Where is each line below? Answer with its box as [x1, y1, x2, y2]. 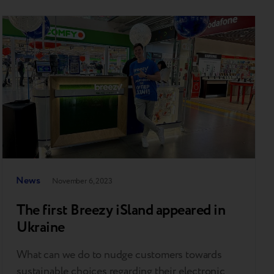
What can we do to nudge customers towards [17, 246, 222, 262]
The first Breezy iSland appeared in [17, 199, 226, 221]
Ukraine [17, 217, 65, 239]
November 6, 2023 [52, 175, 113, 187]
